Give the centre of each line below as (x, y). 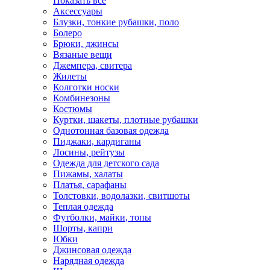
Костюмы (73, 109)
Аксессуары (78, 11)
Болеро (67, 33)
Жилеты (70, 76)
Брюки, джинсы (86, 44)
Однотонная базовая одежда (111, 130)
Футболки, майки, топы (102, 217)
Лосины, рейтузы (89, 152)
